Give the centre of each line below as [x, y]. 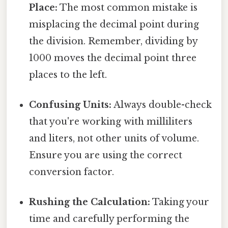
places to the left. [68, 75]
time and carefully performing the [109, 219]
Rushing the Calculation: [90, 202]
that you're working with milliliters [111, 121]
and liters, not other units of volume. [114, 138]
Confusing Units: [70, 105]
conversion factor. [72, 172]
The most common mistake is [128, 7]
